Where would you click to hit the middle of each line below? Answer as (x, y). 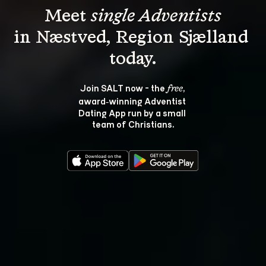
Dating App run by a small (133, 113)
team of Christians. (133, 124)
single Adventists (156, 17)
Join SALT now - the (123, 88)
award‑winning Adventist (133, 101)
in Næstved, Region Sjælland (133, 38)
